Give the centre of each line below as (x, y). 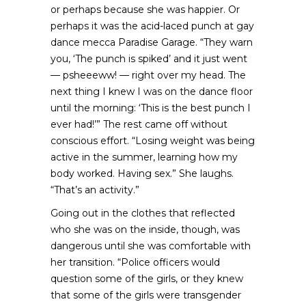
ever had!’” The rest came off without (139, 124)
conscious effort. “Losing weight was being (153, 141)
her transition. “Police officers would (135, 262)
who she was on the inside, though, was (145, 229)
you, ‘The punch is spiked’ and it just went (149, 59)
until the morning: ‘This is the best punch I (151, 108)
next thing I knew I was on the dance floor (152, 92)
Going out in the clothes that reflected (143, 213)
